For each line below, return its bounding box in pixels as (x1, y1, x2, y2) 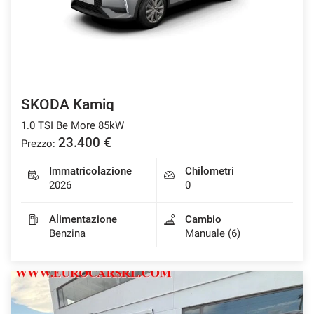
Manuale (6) (185, 226, 240, 240)
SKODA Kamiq (21, 95, 114, 113)
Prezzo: (21, 137, 55, 150)
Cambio (185, 212, 221, 226)
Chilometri (185, 164, 234, 177)
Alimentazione (49, 212, 117, 226)
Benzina (49, 226, 86, 240)
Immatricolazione (49, 164, 132, 177)
